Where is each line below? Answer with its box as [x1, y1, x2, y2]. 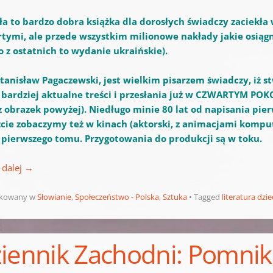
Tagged [194, 191, 222, 203]
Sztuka [163, 191, 188, 203]
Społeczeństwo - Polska [75, 191, 160, 203]
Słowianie [37, 191, 72, 203]
